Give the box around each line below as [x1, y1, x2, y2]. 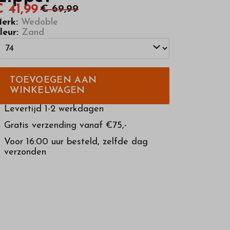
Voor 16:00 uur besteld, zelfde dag [4, 137, 148, 147]
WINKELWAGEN [10, 85, 85, 95]
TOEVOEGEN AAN [10, 75, 97, 85]
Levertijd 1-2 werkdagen [4, 104, 104, 114]
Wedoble [18, 17, 59, 27]
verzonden [4, 147, 47, 157]
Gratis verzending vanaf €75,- [4, 120, 127, 130]
